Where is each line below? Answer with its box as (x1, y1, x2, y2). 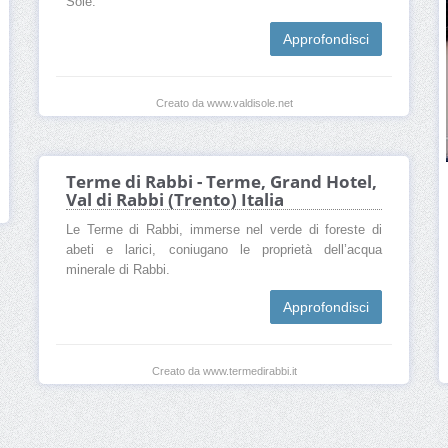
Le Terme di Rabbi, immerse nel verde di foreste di (66, 223, 382, 238)
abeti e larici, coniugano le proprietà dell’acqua (66, 243, 382, 258)
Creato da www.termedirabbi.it (151, 365, 297, 378)
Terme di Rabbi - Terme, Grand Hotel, (66, 170, 377, 194)
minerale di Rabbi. (66, 263, 170, 278)
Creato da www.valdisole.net (155, 97, 293, 110)
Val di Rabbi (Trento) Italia (66, 188, 284, 212)
